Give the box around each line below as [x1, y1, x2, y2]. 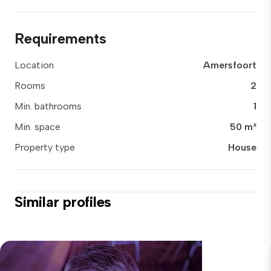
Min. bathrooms [15, 100, 82, 112]
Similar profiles [15, 193, 112, 211]
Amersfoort [203, 59, 256, 71]
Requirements [15, 30, 106, 47]
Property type [15, 142, 75, 153]
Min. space [15, 121, 60, 132]
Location [15, 59, 54, 71]
